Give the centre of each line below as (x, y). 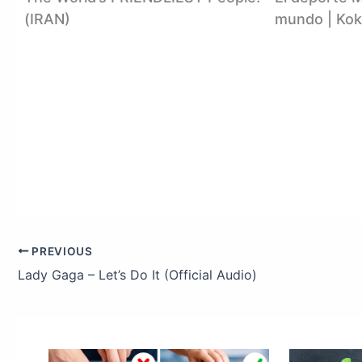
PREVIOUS (61, 251)
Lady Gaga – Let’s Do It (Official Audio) (137, 274)
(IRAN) (47, 19)
